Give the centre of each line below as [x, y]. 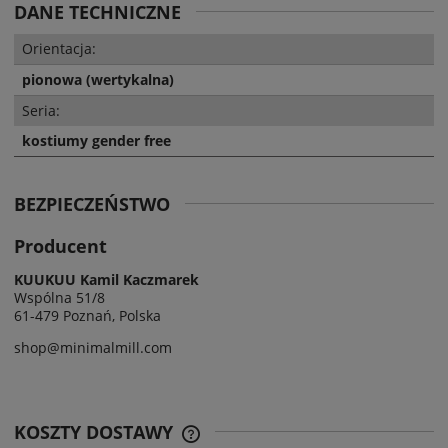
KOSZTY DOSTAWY [96, 431]
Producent [60, 245]
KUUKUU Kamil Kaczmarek [106, 279]
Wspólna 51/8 [59, 297]
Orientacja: [59, 48]
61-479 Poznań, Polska [87, 315]
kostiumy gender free [96, 140]
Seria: [41, 110]
